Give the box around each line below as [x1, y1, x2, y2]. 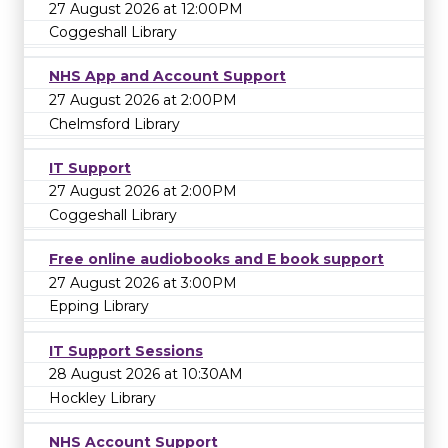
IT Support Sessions [49, 341, 203, 360]
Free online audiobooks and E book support [49, 250, 384, 269]
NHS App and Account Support [49, 67, 286, 86]
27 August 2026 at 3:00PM [49, 273, 237, 292]
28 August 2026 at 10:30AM [49, 365, 243, 384]
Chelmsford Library [49, 114, 180, 133]
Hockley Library [49, 388, 156, 407]
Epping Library [49, 297, 149, 316]
